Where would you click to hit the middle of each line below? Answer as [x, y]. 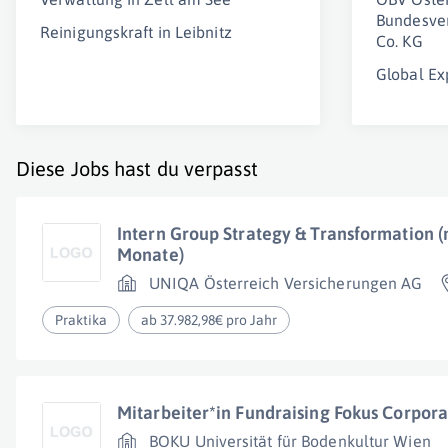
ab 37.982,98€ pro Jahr [209, 320]
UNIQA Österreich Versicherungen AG [286, 283]
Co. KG [399, 41]
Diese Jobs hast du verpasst [137, 168]
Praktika [81, 320]
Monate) [150, 254]
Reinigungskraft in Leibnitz [136, 32]
